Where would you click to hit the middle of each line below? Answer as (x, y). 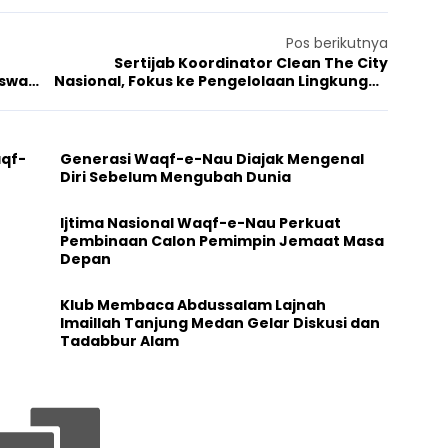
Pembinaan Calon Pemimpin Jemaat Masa (221, 240)
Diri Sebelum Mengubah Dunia (175, 176)
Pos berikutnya (337, 42)
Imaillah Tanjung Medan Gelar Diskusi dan (153, 322)
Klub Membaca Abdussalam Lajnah (192, 304)
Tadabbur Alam (119, 340)
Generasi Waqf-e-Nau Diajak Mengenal (211, 158)
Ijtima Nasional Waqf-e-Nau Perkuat (200, 222)
